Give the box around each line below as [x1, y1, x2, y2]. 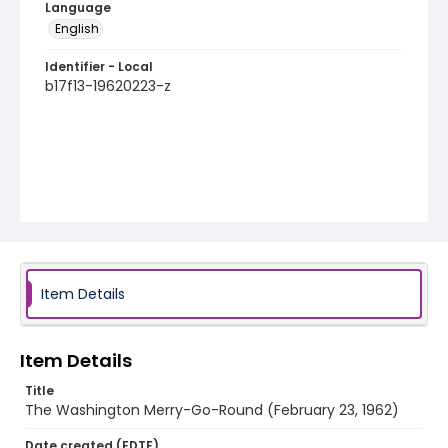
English [55, 20, 99, 37]
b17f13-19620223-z [45, 76, 171, 96]
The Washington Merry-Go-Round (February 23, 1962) [25, 400, 399, 420]
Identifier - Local [45, 58, 153, 75]
